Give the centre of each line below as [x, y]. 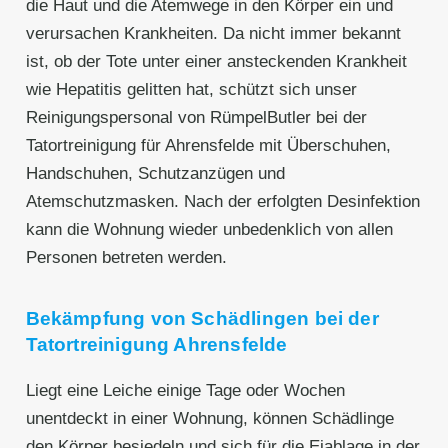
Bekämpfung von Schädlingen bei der [202, 319]
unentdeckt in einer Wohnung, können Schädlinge [209, 419]
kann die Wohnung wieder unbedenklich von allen [209, 230]
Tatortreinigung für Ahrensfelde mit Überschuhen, [208, 146]
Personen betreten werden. [126, 258]
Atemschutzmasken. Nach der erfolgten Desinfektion [222, 202]
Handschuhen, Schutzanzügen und [155, 174]
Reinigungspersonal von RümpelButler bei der [196, 118]
